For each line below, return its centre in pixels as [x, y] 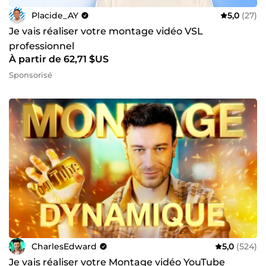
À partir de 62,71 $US [59, 59]
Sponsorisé [31, 75]
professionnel [42, 46]
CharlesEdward [64, 246]
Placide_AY [55, 15]
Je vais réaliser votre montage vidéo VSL [106, 31]
